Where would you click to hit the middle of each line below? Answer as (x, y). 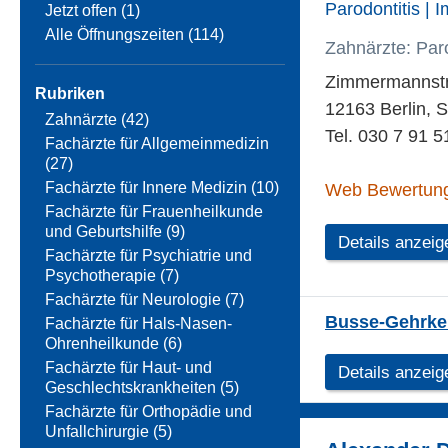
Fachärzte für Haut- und (128, 368)
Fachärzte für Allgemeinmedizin (157, 144)
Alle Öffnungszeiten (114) (134, 35)
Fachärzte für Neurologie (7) (144, 300)
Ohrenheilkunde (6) (113, 344)
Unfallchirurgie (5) (108, 432)
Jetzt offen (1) (92, 11)
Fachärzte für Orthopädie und (148, 412)
